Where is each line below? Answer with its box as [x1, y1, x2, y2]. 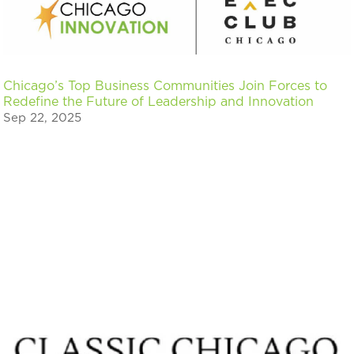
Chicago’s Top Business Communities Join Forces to [3, 80, 328, 93]
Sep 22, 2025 [3, 112, 82, 125]
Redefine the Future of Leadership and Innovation [3, 96, 314, 109]
